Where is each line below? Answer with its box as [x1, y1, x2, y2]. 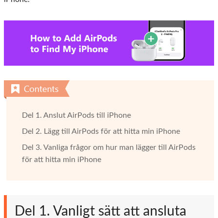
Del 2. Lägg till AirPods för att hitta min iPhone [22, 127, 180, 136]
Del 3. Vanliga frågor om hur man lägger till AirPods [22, 144, 196, 152]
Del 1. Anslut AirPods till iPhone [22, 111, 131, 120]
